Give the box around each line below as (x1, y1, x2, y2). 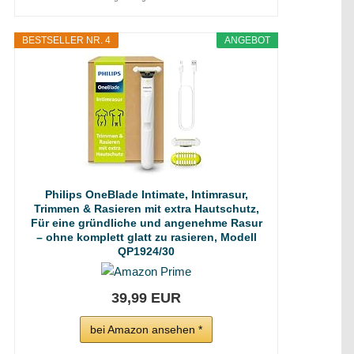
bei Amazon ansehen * (90, 323, 202, 336)
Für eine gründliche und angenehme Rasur (30, 217, 262, 229)
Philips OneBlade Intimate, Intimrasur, (44, 188, 248, 201)
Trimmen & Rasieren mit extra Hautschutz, (33, 202, 259, 215)
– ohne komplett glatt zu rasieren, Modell (36, 231, 257, 243)
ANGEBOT (224, 35, 270, 46)
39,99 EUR (111, 290, 181, 306)
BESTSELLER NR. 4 (22, 35, 111, 46)
